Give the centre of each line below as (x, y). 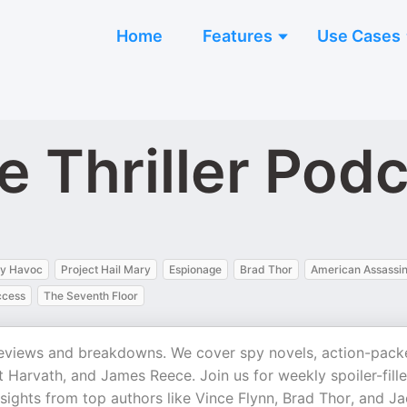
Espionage (195, 269)
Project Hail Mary (106, 269)
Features (238, 36)
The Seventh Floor (91, 296)
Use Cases (359, 36)
